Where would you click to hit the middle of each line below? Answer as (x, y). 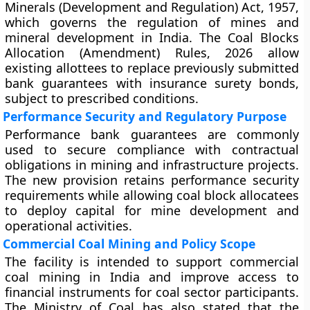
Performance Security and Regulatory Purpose (145, 116)
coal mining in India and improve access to (152, 277)
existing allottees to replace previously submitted (152, 68)
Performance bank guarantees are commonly (152, 134)
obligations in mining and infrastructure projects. (152, 165)
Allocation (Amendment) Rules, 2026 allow (152, 53)
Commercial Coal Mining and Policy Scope (129, 244)
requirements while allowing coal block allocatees (152, 195)
